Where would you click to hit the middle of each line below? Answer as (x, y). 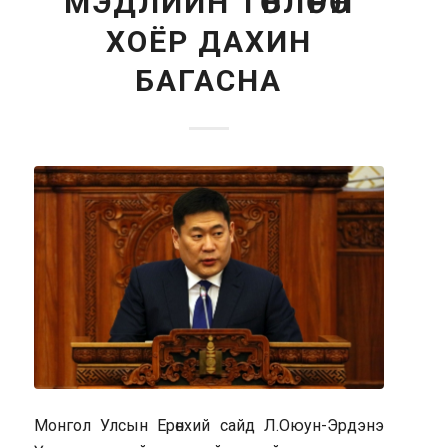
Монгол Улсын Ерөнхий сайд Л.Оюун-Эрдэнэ (209, 425)
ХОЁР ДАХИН (208, 41)
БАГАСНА (209, 80)
